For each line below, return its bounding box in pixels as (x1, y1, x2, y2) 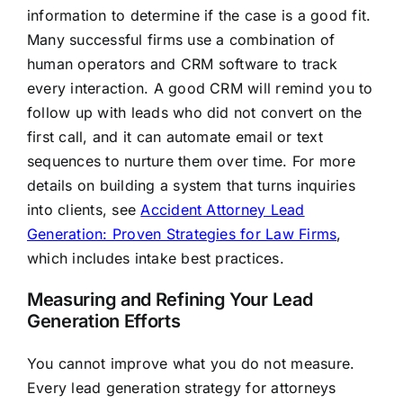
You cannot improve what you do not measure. (26, 354, 355, 373)
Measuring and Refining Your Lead (26, 289, 313, 311)
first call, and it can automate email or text (26, 128, 323, 147)
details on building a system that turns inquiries (26, 176, 355, 195)
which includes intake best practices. (26, 249, 284, 268)
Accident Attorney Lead (140, 201, 305, 219)
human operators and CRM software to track (26, 55, 337, 74)
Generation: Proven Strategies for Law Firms (26, 225, 337, 244)
